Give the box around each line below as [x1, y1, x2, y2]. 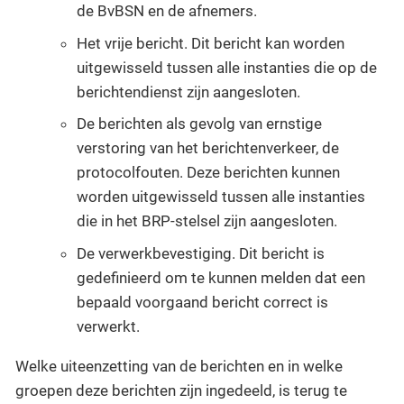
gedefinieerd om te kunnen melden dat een [77, 268, 365, 287]
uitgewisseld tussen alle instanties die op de [77, 58, 377, 77]
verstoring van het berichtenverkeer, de [77, 139, 339, 158]
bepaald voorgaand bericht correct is [77, 292, 328, 311]
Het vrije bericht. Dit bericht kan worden [77, 33, 344, 52]
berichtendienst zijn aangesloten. [77, 82, 300, 101]
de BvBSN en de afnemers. [77, 2, 257, 21]
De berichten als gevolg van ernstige [77, 115, 322, 133]
